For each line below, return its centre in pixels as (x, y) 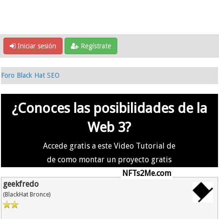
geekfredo (21, 184)
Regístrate (95, 46)
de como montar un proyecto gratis (109, 160)
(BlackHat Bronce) (27, 195)
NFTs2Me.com (146, 173)
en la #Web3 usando (83, 173)
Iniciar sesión (36, 46)
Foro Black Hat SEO (31, 75)
